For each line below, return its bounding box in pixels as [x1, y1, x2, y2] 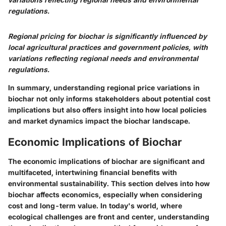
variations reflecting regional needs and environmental [8, 54, 198, 63]
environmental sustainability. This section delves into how [8, 179, 210, 188]
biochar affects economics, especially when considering [8, 190, 202, 199]
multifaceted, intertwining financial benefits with [8, 167, 177, 177]
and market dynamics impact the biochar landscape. [8, 117, 190, 126]
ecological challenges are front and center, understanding [8, 212, 209, 221]
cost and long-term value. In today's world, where [8, 201, 182, 210]
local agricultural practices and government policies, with [8, 43, 208, 52]
